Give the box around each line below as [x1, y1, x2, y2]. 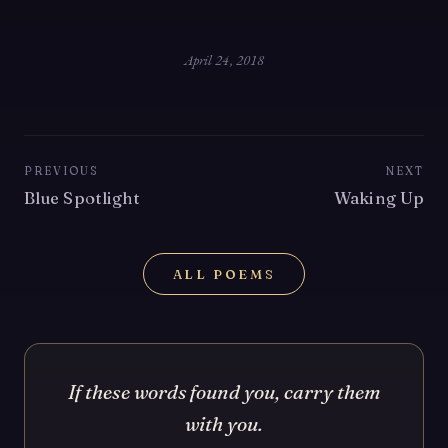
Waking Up [334, 187, 424, 208]
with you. [184, 412, 264, 437]
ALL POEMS [172, 265, 276, 282]
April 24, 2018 [183, 50, 265, 70]
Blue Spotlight [24, 187, 141, 208]
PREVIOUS [24, 163, 100, 178]
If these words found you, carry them [67, 380, 381, 405]
